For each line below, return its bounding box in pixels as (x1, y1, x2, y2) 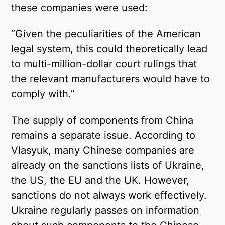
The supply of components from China (11, 114, 194, 126)
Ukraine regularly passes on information (11, 204, 200, 216)
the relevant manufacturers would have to (11, 73, 210, 85)
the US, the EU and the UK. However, (11, 174, 190, 186)
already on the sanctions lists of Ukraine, (11, 159, 205, 171)
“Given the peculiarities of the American (11, 28, 201, 40)
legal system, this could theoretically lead (11, 43, 208, 55)
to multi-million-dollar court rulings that (11, 58, 197, 70)
